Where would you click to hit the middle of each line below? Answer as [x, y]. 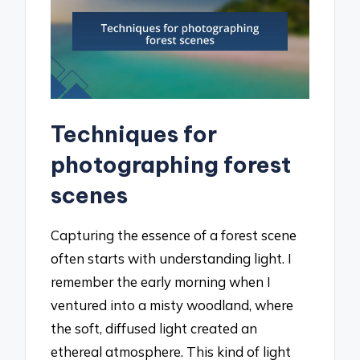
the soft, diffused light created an [154, 328]
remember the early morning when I [161, 281]
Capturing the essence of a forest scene [174, 235]
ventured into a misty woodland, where [172, 305]
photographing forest [171, 165]
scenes [90, 195]
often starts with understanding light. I [172, 258]
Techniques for [134, 134]
